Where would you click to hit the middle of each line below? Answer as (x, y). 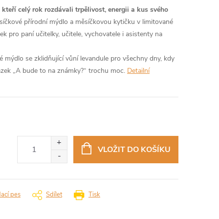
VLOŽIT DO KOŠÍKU (134, 150)
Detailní (138, 71)
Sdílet (54, 195)
